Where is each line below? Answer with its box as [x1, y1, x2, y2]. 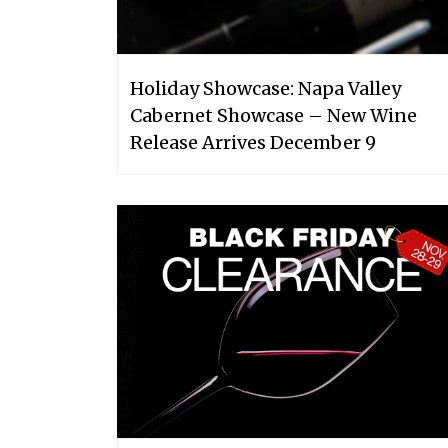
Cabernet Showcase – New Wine [130, 103, 417, 127]
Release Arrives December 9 [130, 130, 376, 154]
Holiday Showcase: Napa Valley [130, 76, 401, 100]
